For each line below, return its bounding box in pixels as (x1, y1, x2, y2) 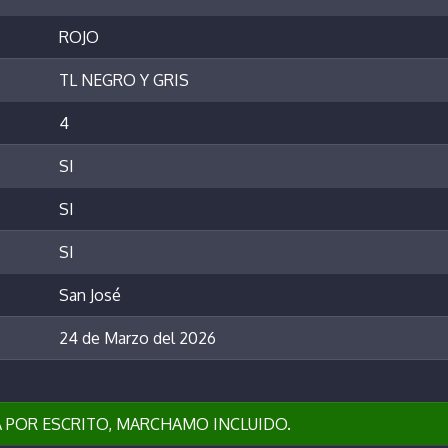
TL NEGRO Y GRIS (59, 70, 189, 91)
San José (59, 285, 121, 306)
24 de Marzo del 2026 (59, 328, 216, 349)
